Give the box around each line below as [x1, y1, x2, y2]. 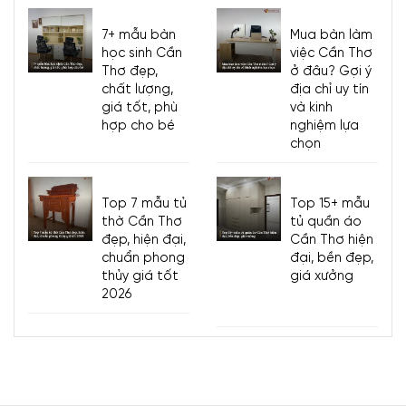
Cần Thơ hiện [289, 233, 373, 248]
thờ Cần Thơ [101, 215, 182, 230]
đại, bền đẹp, [289, 251, 373, 266]
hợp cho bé [101, 119, 175, 134]
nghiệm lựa [289, 119, 359, 134]
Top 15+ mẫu [289, 197, 370, 212]
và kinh [289, 101, 333, 116]
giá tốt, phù [101, 101, 178, 116]
